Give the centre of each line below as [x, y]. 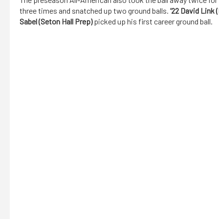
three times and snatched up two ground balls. [95, 11]
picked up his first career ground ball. [153, 22]
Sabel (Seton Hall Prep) [56, 22]
